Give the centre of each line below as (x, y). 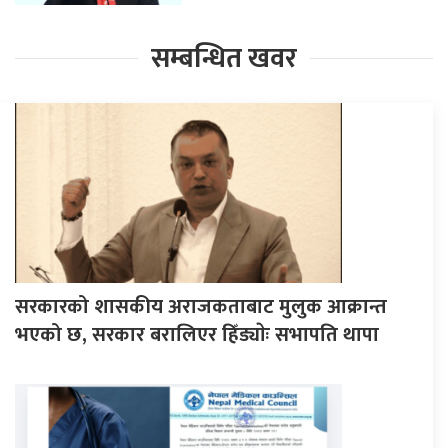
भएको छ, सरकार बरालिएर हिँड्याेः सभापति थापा (197, 334)
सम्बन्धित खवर (224, 58)
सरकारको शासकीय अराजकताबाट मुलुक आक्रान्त (201, 306)
